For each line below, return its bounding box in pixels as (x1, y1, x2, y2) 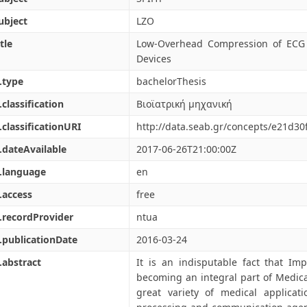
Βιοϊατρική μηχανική (136, 97, 232, 110)
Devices (136, 52, 171, 65)
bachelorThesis (136, 75, 206, 88)
